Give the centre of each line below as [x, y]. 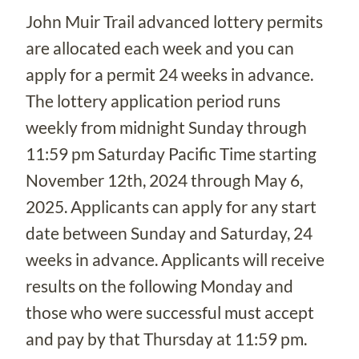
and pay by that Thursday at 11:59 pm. [166, 338]
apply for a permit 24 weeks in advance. [169, 74]
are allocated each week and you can [160, 47]
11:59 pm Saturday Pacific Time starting [171, 153]
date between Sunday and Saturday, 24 [169, 232]
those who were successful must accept [170, 312]
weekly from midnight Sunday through [166, 127]
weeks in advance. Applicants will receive [175, 259]
